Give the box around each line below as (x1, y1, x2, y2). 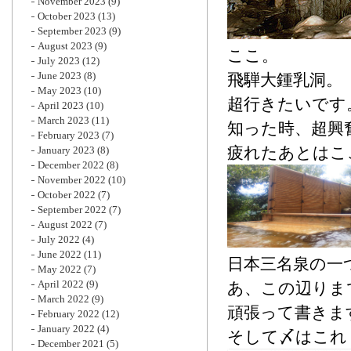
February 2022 (38, 308, 100, 320)
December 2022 (38, 159, 104, 171)
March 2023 (38, 114, 89, 126)
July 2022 (38, 233, 80, 245)
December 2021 (38, 338, 104, 349)
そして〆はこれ (227, 327, 347, 346)
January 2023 (38, 144, 95, 156)
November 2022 (38, 174, 106, 186)
